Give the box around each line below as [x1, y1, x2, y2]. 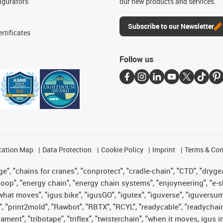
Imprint [152, 145, 176, 154]
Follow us [119, 54, 153, 65]
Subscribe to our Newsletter [128, 21, 214, 31]
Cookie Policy [101, 145, 143, 154]
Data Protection [42, 145, 92, 154]
